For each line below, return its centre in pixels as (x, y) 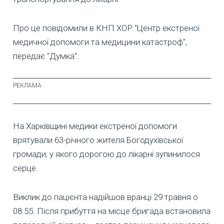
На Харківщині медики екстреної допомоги (95, 126)
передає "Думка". (46, 56)
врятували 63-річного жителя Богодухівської (98, 140)
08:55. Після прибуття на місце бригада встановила (112, 211)
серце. (25, 168)
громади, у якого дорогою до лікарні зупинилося (106, 154)
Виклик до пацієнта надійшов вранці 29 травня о (105, 197)
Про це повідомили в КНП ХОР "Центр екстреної (106, 28)
